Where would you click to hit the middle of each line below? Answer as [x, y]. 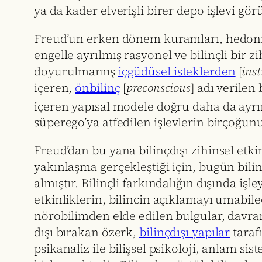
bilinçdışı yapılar [185, 232]
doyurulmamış [76, 71]
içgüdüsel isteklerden [177, 71]
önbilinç [98, 87]
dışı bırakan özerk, [87, 232]
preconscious [159, 87]
